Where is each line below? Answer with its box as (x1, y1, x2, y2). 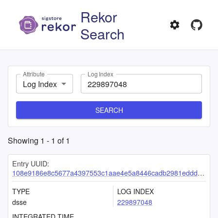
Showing (8, 135, 40, 146)
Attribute (23, 70, 45, 78)
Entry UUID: (12, 158, 49, 168)
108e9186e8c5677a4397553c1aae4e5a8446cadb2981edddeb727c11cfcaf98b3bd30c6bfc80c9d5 (12, 167, 198, 178)
